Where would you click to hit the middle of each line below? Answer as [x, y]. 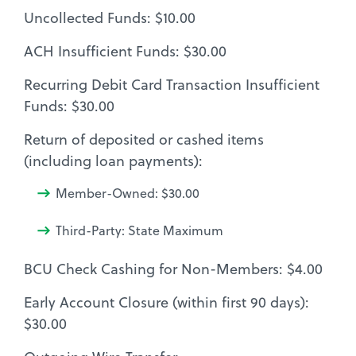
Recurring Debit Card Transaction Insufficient [172, 84]
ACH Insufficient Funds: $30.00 [125, 51]
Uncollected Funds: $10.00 [110, 17]
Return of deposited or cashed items [144, 139]
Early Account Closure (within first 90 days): [166, 302]
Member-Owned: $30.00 [128, 193]
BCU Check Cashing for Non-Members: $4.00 [173, 269]
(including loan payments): [113, 161]
